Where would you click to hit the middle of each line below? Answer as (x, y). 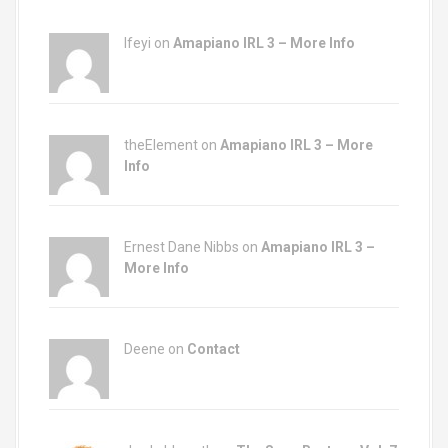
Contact (213, 349)
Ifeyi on (148, 43)
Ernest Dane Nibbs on (192, 247)
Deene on (155, 349)
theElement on (172, 145)
